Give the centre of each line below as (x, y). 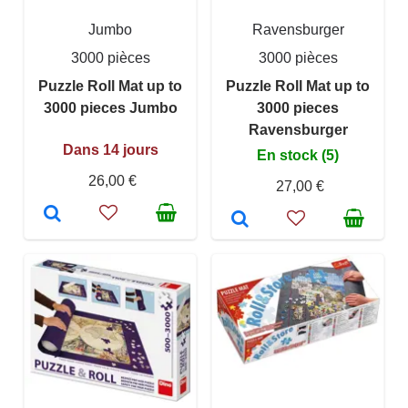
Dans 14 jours (110, 149)
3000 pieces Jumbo (110, 107)
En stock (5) (298, 155)
